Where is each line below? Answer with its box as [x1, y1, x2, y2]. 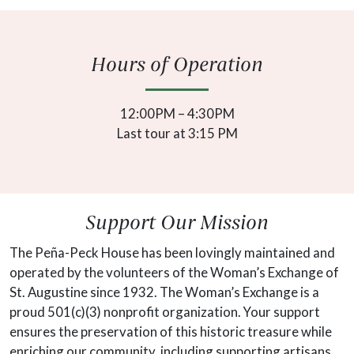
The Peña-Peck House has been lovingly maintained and [9, 244, 335, 262]
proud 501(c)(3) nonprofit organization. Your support [9, 303, 320, 321]
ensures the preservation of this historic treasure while [9, 323, 332, 341]
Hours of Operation [91, 56, 263, 77]
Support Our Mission [85, 214, 269, 235]
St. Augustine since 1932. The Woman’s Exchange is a [9, 284, 319, 301]
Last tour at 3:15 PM [116, 125, 238, 142]
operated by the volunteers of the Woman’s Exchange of [9, 264, 339, 281]
